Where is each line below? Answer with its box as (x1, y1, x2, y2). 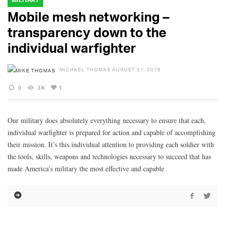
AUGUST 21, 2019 (112, 66, 161, 73)
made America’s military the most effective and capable (8, 163, 164, 173)
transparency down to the (8, 24, 166, 41)
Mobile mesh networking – (8, 9, 169, 25)
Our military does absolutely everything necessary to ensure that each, (8, 115, 206, 125)
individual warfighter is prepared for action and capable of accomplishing (8, 127, 215, 137)
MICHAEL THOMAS (59, 66, 110, 73)
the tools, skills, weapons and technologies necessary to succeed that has (8, 151, 211, 161)
